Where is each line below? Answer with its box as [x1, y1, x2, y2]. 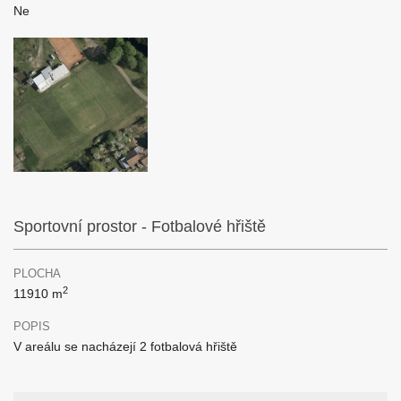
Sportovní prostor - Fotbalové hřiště [13, 218, 266, 235]
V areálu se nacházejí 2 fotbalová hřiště [13, 339, 237, 354]
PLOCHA [13, 267, 61, 280]
